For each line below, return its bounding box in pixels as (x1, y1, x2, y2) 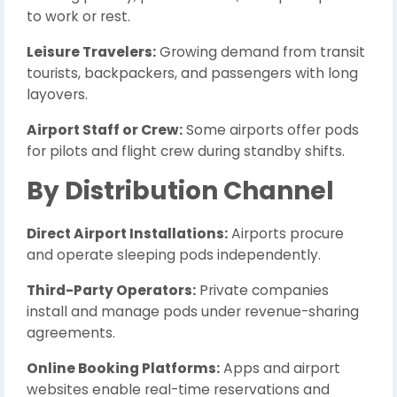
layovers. (27, 85, 88, 104)
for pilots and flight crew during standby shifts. (27, 142, 345, 160)
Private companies (196, 281, 329, 300)
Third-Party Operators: (27, 281, 196, 300)
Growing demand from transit (156, 43, 365, 61)
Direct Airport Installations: (27, 224, 228, 243)
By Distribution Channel (27, 174, 334, 208)
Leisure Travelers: (27, 43, 156, 61)
